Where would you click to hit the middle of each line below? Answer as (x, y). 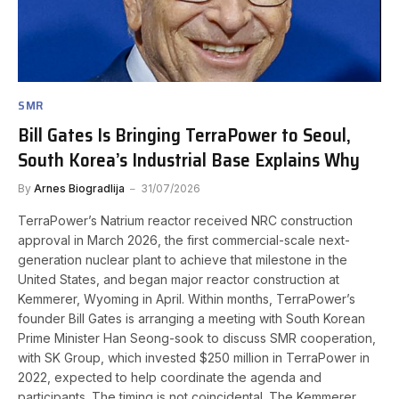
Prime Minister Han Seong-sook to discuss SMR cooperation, (197, 338)
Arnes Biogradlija (79, 189)
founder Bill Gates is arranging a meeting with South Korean (191, 319)
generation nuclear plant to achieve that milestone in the (183, 260)
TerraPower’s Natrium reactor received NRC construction (185, 221)
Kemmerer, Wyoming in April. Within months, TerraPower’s (187, 299)
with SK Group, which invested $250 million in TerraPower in (194, 358)
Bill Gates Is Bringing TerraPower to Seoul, (184, 135)
